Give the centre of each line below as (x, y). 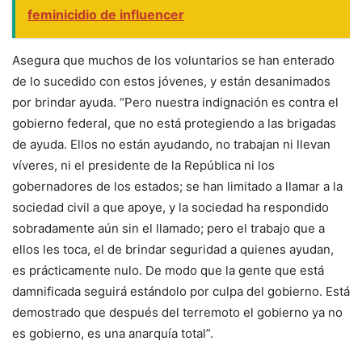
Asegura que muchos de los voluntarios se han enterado (173, 60)
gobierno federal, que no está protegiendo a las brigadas (174, 123)
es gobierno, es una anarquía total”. (113, 333)
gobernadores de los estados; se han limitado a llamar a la (177, 186)
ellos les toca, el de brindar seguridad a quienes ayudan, (173, 249)
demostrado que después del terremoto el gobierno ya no (177, 312)
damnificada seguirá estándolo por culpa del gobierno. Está (181, 291)
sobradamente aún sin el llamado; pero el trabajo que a (168, 228)
